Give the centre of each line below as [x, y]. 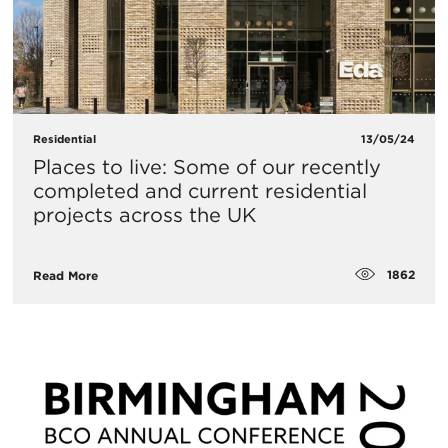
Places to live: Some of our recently [207, 167]
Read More [65, 275]
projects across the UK [144, 215]
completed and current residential [200, 191]
